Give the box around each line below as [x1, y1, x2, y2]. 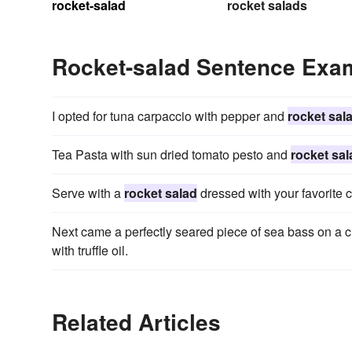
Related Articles [52, 305, 221, 338]
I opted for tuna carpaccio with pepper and [52, 106, 288, 125]
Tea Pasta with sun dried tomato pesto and [52, 145, 291, 163]
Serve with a [52, 183, 124, 202]
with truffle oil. [52, 240, 128, 259]
